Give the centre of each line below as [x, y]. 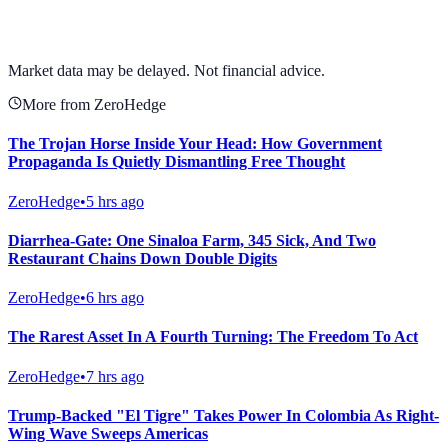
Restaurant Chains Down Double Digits [142, 258]
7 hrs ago [115, 376]
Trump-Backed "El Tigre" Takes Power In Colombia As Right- [223, 415]
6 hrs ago [115, 298]
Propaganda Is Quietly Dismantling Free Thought [176, 162]
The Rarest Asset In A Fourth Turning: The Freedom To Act [213, 337]
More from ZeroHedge [94, 105]
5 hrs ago [115, 201]
